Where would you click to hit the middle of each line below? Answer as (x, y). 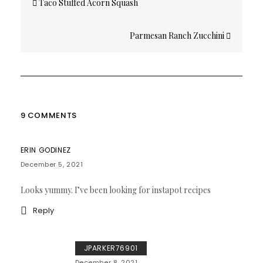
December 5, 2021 (52, 164)
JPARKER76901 (111, 248)
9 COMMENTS (48, 115)
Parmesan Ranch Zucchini (178, 35)
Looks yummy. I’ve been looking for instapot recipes (115, 190)
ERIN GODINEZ (45, 150)
